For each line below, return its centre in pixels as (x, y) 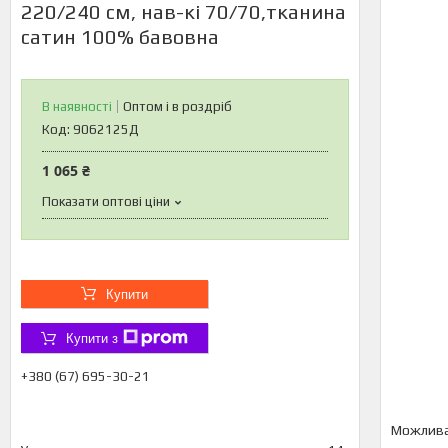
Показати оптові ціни (106, 201)
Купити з (92, 338)
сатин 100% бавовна (120, 36)
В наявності (77, 106)
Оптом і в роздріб (177, 106)
